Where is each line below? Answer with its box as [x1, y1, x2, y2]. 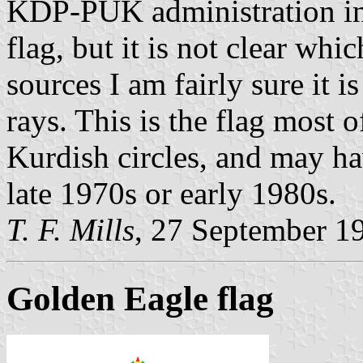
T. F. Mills [6, 212, 135, 248]
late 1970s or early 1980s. [6, 176, 336, 211]
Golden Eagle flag [6, 280, 274, 318]
